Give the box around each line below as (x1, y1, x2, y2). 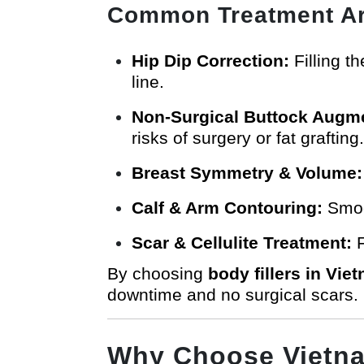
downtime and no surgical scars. (107, 284, 358, 304)
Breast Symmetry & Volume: (132, 162, 362, 182)
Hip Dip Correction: (132, 50, 289, 70)
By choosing (107, 263, 208, 283)
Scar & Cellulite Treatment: (132, 232, 352, 252)
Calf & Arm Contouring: (132, 197, 323, 217)
